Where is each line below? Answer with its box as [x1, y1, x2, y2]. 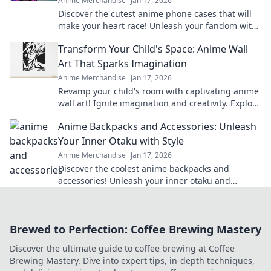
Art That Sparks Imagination [58, 57, 187, 70]
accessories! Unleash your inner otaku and [58, 175, 230, 186]
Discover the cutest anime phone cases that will [58, 8, 252, 19]
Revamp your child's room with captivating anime [58, 85, 259, 97]
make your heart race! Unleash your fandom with [58, 20, 257, 31]
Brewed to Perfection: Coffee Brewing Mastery [10, 222, 261, 237]
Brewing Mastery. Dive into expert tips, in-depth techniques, [10, 255, 255, 266]
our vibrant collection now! [58, 109, 166, 121]
